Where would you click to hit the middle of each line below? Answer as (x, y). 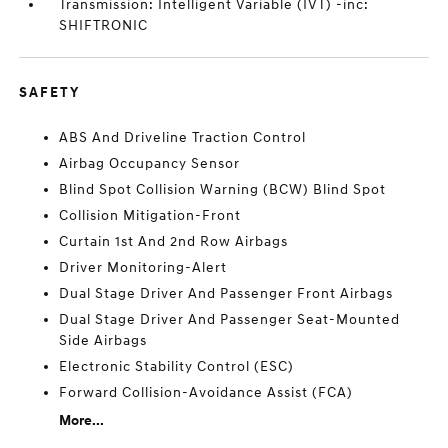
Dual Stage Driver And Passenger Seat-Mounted (230, 319)
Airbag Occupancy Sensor (150, 163)
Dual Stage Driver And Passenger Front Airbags (226, 293)
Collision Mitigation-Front (150, 215)
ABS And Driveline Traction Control (183, 137)
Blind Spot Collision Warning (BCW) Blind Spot (223, 189)
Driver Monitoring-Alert (143, 267)
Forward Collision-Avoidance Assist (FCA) (206, 392)
